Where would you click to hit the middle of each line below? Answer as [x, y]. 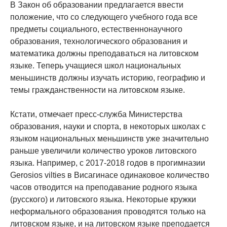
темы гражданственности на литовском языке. [98, 90]
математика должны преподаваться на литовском [104, 54]
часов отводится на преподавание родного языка [104, 187]
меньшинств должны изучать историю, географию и [108, 78]
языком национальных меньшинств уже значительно [109, 139]
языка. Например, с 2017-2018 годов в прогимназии [108, 163]
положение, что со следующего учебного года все [104, 17]
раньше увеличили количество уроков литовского [103, 151]
